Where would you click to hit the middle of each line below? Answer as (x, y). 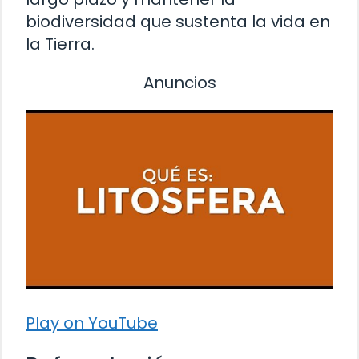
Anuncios (179, 82)
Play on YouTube (92, 323)
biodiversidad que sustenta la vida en (178, 21)
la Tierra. (60, 44)
